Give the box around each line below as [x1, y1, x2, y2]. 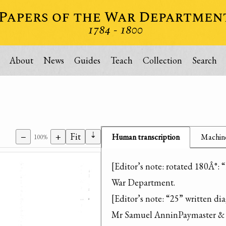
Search [192, 54, 217, 66]
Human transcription [112, 132, 180, 142]
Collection [142, 54, 182, 66]
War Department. [111, 177, 175, 188]
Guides [74, 54, 100, 66]
